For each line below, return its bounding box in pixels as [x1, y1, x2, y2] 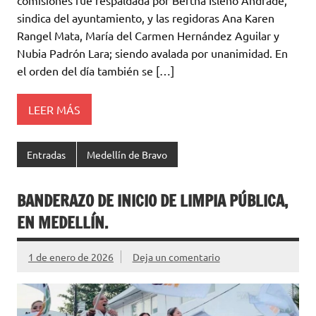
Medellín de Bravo [87, 148, 168, 162]
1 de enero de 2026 [28, 250, 114, 263]
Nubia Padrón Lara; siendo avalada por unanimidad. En [17, 46, 288, 61]
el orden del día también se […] [17, 63, 174, 78]
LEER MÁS [28, 102, 80, 116]
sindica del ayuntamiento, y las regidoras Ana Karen [17, 11, 274, 25]
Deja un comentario [132, 250, 220, 263]
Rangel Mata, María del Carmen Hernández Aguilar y [17, 28, 279, 43]
